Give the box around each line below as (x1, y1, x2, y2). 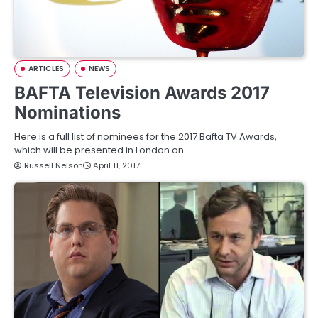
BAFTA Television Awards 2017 (14, 82, 270, 103)
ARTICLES (28, 63, 64, 74)
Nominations (14, 102, 121, 123)
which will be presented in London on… (14, 143, 190, 157)
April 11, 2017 (93, 160, 140, 171)
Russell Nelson (24, 160, 83, 171)
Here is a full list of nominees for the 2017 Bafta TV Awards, (14, 130, 277, 143)
